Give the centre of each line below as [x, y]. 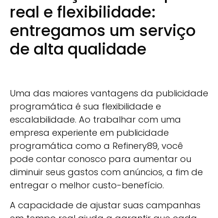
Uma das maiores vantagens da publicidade [109, 93]
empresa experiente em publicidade [89, 132]
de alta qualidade [78, 49]
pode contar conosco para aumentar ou [100, 159]
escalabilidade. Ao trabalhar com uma [95, 119]
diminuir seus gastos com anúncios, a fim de [106, 172]
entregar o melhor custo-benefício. [87, 185]
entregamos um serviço [103, 31]
